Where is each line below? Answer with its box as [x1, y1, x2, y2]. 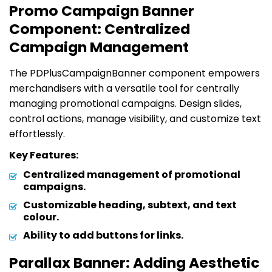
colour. [23, 209, 59, 224]
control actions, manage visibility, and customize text [9, 111, 261, 126]
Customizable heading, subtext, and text [23, 197, 237, 212]
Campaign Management [9, 36, 189, 57]
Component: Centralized [9, 18, 190, 39]
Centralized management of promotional [23, 167, 240, 182]
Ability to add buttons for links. [23, 228, 183, 242]
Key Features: [9, 148, 78, 162]
